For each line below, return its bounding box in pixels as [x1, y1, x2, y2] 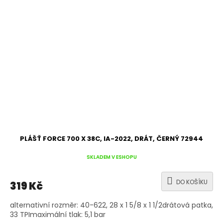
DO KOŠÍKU [176, 177, 208, 186]
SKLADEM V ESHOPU [86, 153, 137, 161]
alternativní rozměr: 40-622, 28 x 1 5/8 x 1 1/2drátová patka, [10, 200, 213, 210]
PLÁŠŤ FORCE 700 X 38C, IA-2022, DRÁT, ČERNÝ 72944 [20, 133, 203, 143]
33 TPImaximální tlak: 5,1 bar [10, 209, 106, 220]
